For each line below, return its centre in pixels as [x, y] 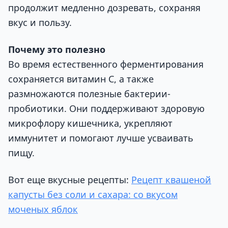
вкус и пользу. [40, 22]
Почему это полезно [57, 49]
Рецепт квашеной [171, 180]
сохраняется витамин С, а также [81, 79]
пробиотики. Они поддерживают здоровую [106, 108]
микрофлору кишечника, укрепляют [90, 123]
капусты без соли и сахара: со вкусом [93, 195]
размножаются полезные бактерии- [89, 93]
